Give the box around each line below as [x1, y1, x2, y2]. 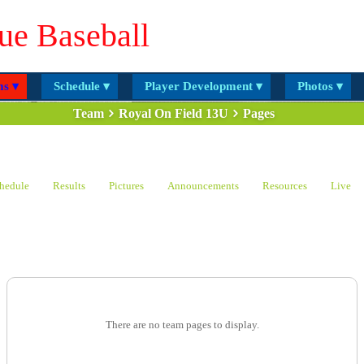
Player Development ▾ [144, 80, 262, 93]
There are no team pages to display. [105, 318, 259, 331]
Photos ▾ [297, 80, 343, 93]
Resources [262, 180, 307, 192]
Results [52, 180, 85, 192]
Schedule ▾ [53, 80, 110, 93]
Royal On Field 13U [118, 106, 228, 120]
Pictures [108, 180, 144, 192]
